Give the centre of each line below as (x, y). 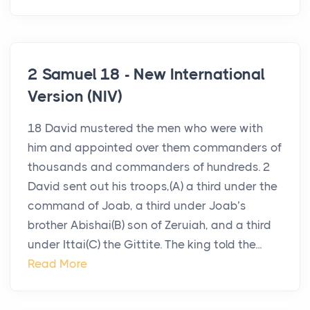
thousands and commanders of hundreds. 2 (149, 167)
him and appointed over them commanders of (155, 148)
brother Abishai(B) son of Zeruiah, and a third (149, 225)
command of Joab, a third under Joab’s (137, 206)
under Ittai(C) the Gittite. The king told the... (145, 245)
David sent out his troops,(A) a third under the (153, 186)
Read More (57, 264)
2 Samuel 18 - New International (146, 75)
